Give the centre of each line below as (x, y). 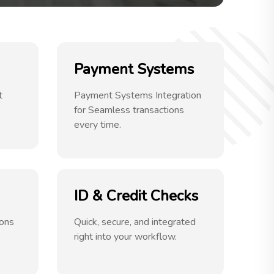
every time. (98, 125)
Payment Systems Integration (138, 95)
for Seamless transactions (129, 110)
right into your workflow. (126, 237)
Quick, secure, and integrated (135, 222)
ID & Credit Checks (136, 196)
